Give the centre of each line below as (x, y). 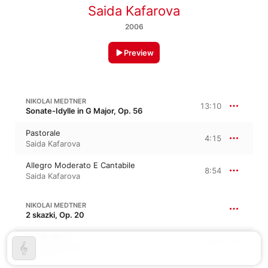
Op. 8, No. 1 (48, 237)
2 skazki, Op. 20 (55, 215)
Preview (139, 53)
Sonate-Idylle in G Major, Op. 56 (84, 111)
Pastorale (43, 133)
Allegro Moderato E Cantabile (80, 165)
